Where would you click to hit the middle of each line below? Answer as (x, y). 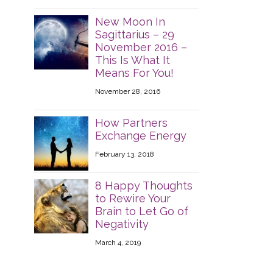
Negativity (122, 224)
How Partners (131, 123)
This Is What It (132, 60)
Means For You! (134, 73)
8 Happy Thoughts (144, 186)
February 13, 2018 (124, 154)
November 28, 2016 (127, 91)
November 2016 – (141, 47)
